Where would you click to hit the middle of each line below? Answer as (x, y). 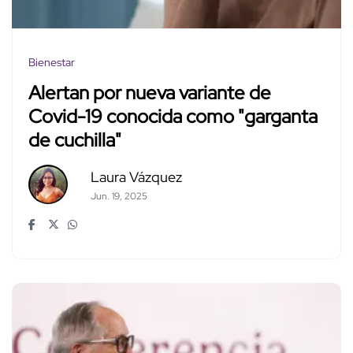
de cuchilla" (75, 140)
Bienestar (52, 62)
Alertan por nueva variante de (150, 93)
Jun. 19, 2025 (119, 196)
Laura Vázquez (136, 176)
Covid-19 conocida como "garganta (173, 117)
